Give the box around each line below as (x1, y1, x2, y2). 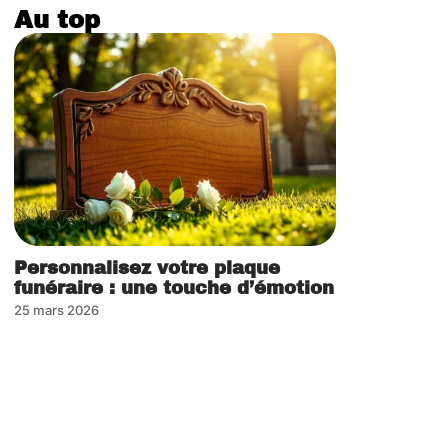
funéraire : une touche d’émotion (14, 277, 334, 298)
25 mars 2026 (14, 301, 99, 318)
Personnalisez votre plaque (14, 257, 280, 278)
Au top (14, 7, 100, 34)
